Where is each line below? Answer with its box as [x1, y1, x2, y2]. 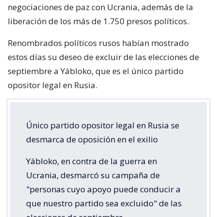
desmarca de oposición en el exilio [26, 133, 158, 145]
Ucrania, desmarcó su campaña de [26, 169, 160, 181]
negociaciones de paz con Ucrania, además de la [8, 1, 193, 13]
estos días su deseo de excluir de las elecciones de [8, 51, 199, 62]
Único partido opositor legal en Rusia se [26, 119, 179, 131]
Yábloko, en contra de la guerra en [26, 155, 157, 167]
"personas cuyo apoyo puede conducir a [26, 183, 181, 195]
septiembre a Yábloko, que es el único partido [8, 65, 184, 77]
